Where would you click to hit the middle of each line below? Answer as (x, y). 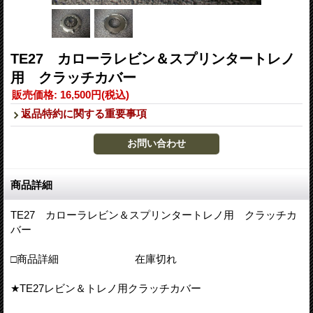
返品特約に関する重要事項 (84, 113)
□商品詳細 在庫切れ (94, 259)
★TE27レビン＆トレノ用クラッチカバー (106, 288)
